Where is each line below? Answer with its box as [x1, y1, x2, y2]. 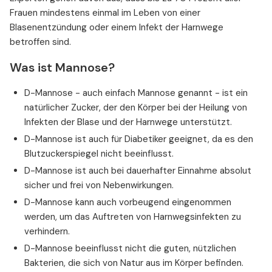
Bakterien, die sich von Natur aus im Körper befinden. [24, 257, 243, 270]
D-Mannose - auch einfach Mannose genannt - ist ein [24, 87, 248, 100]
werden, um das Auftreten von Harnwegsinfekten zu [24, 211, 241, 223]
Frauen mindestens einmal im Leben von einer [10, 7, 200, 19]
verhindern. [24, 225, 70, 238]
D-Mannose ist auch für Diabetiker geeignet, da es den [24, 133, 253, 146]
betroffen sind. [10, 36, 71, 49]
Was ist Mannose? [10, 59, 115, 76]
